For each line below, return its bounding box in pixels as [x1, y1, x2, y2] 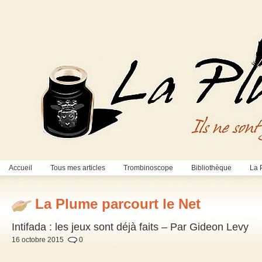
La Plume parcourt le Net [35, 196, 201, 212]
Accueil [9, 164, 32, 172]
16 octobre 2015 [12, 236, 64, 244]
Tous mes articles [50, 164, 105, 172]
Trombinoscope [123, 164, 173, 172]
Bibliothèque [191, 164, 232, 172]
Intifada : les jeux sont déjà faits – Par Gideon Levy [12, 221, 249, 233]
